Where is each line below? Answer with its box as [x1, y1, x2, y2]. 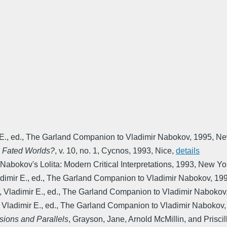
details [176, 146, 200, 156]
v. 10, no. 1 [59, 146, 97, 156]
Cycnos [101, 146, 129, 156]
